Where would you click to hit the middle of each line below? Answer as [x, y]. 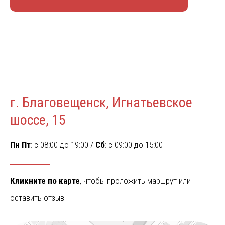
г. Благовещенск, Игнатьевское [101, 103]
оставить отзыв [37, 198]
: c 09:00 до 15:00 [134, 145]
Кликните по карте [45, 181]
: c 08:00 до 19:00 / [63, 145]
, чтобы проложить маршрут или [135, 181]
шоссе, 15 [38, 120]
